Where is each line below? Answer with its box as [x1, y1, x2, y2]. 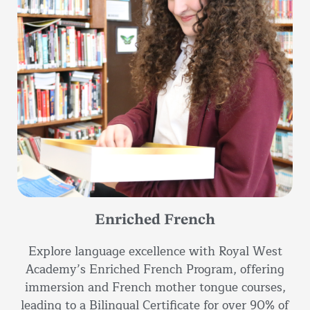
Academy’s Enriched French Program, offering [26, 259, 284, 280]
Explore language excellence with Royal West [28, 241, 282, 262]
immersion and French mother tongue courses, [24, 277, 286, 298]
